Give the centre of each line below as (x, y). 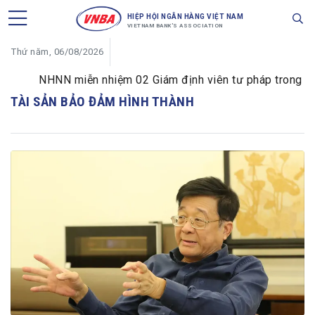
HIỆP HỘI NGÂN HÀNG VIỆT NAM (185, 17)
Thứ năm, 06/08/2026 (58, 52)
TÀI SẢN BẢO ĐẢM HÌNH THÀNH (102, 102)
